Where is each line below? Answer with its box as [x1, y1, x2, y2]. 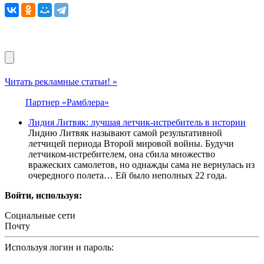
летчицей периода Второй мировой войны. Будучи [28, 138, 234, 149]
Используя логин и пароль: [5, 242, 114, 253]
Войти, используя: [5, 190, 82, 201]
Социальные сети [5, 210, 75, 221]
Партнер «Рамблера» [25, 97, 109, 108]
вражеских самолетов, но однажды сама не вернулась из [28, 160, 255, 170]
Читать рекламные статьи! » [5, 77, 117, 87]
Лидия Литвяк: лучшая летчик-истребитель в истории [28, 117, 246, 128]
